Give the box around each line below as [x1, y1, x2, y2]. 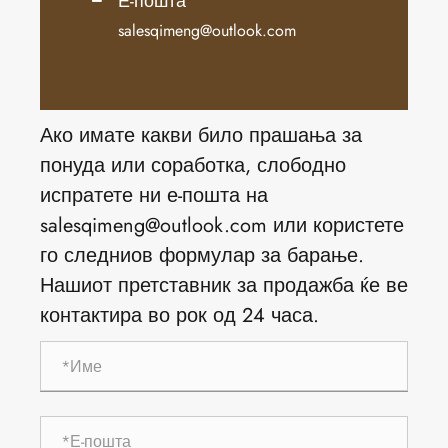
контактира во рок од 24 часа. [40, 301, 319, 331]
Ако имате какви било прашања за [40, 121, 362, 151]
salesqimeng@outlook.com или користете [40, 211, 404, 241]
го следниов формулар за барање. [40, 241, 364, 271]
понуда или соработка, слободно [40, 151, 346, 181]
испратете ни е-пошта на [40, 181, 268, 211]
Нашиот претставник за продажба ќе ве [40, 271, 408, 301]
